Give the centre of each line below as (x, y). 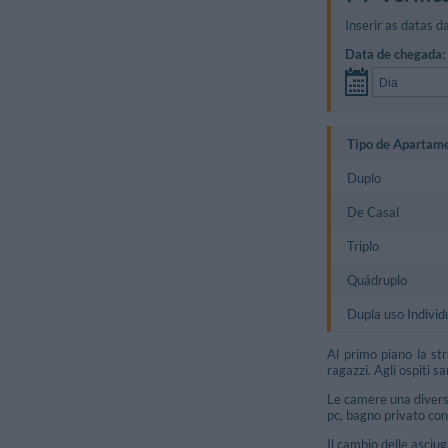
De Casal (372, 211)
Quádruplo (376, 279)
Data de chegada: (395, 53)
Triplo (362, 245)
